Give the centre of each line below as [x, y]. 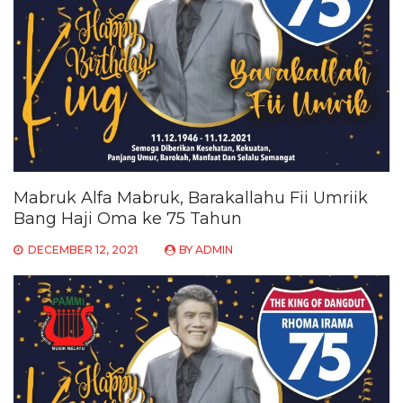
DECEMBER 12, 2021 [83, 249]
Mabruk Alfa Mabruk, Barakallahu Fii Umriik [191, 197]
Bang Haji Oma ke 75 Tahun [128, 218]
